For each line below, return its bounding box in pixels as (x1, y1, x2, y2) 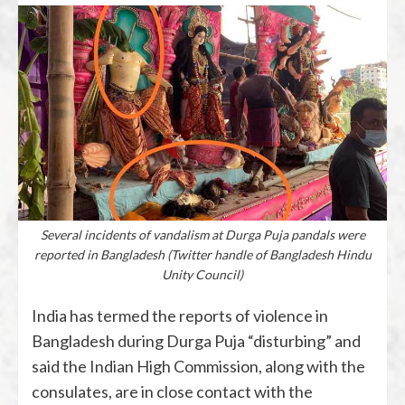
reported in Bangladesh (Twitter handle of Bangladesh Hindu (33, 246, 372, 262)
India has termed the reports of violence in (32, 305, 328, 325)
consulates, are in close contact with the (32, 381, 313, 401)
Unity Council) (162, 266, 243, 282)
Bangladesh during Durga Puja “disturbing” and (32, 330, 361, 351)
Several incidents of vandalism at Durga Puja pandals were (40, 226, 365, 242)
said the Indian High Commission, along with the (32, 355, 365, 376)
